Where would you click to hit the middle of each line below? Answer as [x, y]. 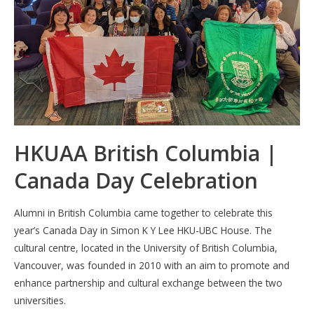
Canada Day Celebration [136, 181]
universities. [40, 300]
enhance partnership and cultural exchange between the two [148, 282]
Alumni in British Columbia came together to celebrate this [143, 212]
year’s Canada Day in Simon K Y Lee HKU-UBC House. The [143, 230]
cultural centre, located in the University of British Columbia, [146, 247]
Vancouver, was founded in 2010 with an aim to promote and [152, 265]
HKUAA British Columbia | [146, 153]
